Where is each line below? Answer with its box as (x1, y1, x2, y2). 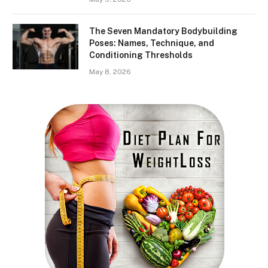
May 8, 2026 (89, 68, 131, 76)
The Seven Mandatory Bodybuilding (89, 26, 237, 36)
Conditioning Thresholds (89, 50, 193, 60)
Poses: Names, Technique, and (89, 38, 214, 48)
